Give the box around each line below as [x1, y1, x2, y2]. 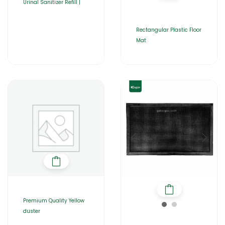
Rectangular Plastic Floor [136, 26, 201, 34]
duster [23, 207, 40, 215]
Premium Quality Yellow [23, 197, 84, 205]
